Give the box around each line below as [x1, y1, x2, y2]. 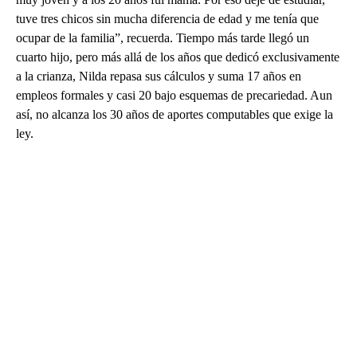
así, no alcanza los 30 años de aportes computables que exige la [16, 107, 333, 121]
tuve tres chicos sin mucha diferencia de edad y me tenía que [16, 11, 319, 25]
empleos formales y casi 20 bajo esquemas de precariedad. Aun [16, 88, 332, 102]
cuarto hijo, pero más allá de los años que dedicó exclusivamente [16, 49, 339, 64]
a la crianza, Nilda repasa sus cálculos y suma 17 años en [16, 69, 301, 83]
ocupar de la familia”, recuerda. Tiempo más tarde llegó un [16, 30, 309, 45]
